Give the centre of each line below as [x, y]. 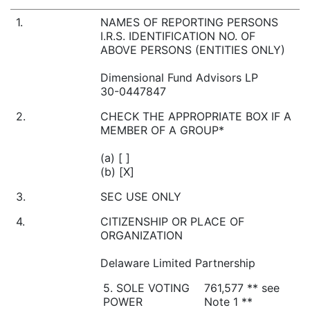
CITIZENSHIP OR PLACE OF [172, 221]
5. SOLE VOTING [146, 288]
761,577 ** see [242, 288]
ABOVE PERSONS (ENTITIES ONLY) [193, 49]
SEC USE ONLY [141, 196]
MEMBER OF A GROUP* [162, 130]
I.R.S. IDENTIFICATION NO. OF [178, 36]
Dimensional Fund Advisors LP [179, 77]
